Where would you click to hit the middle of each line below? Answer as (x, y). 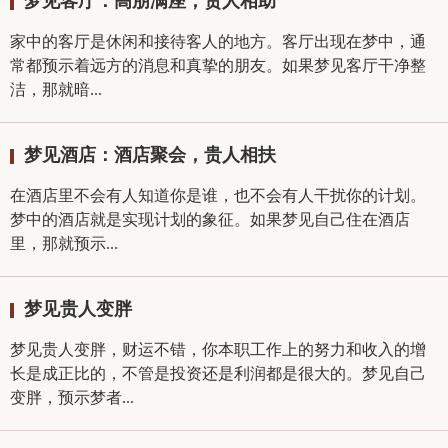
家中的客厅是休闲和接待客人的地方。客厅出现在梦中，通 (218, 41)
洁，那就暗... (56, 89)
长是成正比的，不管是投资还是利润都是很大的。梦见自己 (218, 373)
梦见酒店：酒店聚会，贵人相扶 (150, 155)
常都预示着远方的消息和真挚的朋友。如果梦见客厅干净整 (218, 65)
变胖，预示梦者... (72, 397)
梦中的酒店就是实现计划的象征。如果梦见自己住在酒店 (210, 219)
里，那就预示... (64, 243)
